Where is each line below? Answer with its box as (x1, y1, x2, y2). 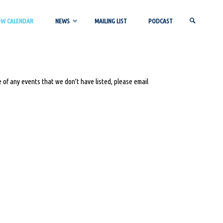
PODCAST (148, 17, 173, 25)
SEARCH (186, 59, 206, 67)
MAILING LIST (94, 17, 127, 25)
